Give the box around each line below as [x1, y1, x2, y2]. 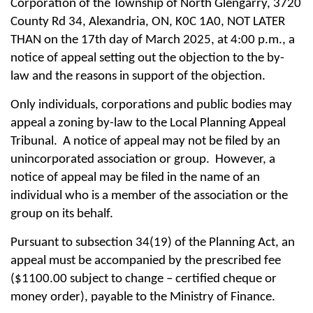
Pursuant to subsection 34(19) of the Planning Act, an [10, 235, 295, 249]
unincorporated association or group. [10, 152, 210, 166]
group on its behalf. [10, 207, 113, 221]
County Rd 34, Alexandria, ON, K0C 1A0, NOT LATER [10, 15, 285, 29]
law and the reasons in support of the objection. [10, 69, 265, 83]
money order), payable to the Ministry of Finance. [10, 290, 275, 304]
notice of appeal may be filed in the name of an [10, 170, 260, 184]
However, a [215, 152, 275, 166]
